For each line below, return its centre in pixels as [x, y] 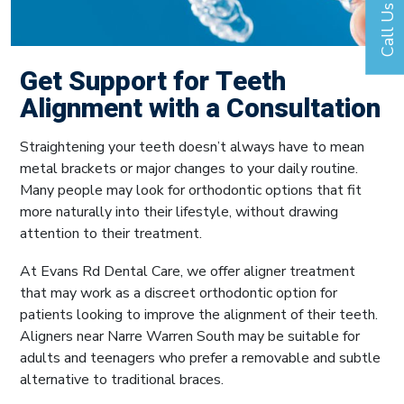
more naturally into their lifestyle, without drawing [179, 211]
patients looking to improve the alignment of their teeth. [199, 314]
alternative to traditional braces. [122, 379]
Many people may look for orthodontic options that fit [191, 190]
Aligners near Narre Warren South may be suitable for [190, 336]
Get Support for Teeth [153, 82]
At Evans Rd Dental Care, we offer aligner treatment [188, 271]
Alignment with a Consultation [200, 109]
